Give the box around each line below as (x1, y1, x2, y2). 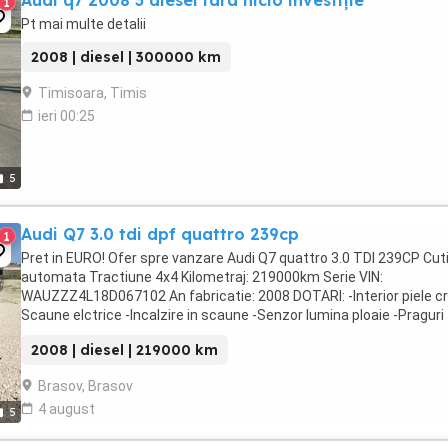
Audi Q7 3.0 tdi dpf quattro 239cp (21, 224, 299, 244)
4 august (38, 401, 95, 417)
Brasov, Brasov (38, 378, 133, 394)
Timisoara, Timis (38, 85, 147, 101)
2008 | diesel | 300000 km (31, 48, 221, 66)
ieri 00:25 (38, 108, 95, 124)
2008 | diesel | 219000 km (31, 341, 218, 359)
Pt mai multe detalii (21, 16, 146, 32)
